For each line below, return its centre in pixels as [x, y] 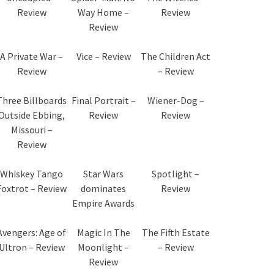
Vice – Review [103, 56]
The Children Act [176, 56]
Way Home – [104, 12]
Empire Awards [104, 203]
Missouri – [31, 130]
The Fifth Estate [176, 232]
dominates [104, 188]
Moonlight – [104, 247]
